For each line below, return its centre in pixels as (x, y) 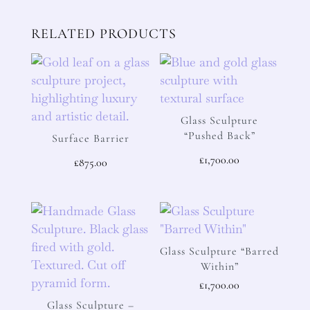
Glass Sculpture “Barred (220, 252)
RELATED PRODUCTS (103, 34)
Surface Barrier (90, 138)
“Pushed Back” (219, 135)
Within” (219, 267)
